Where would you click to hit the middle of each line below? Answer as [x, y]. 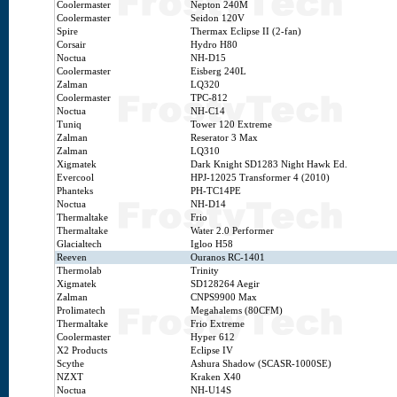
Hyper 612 [213, 337]
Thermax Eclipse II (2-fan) [246, 31]
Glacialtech [79, 244]
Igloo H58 [212, 244]
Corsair [71, 45]
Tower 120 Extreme [231, 125]
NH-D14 [208, 204]
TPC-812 [209, 98]
